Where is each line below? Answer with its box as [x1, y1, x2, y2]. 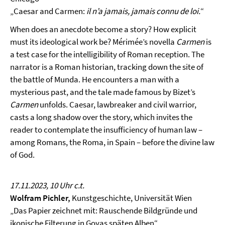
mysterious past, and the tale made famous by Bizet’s [10, 86, 195, 97]
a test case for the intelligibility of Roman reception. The [10, 48, 204, 60]
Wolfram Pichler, [10, 192, 70, 203]
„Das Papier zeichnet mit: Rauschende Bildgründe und [10, 204, 197, 216]
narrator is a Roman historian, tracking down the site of [10, 61, 203, 72]
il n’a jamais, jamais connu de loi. [86, 5, 200, 17]
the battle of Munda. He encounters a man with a [10, 73, 179, 85]
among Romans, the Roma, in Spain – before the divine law [10, 136, 214, 148]
